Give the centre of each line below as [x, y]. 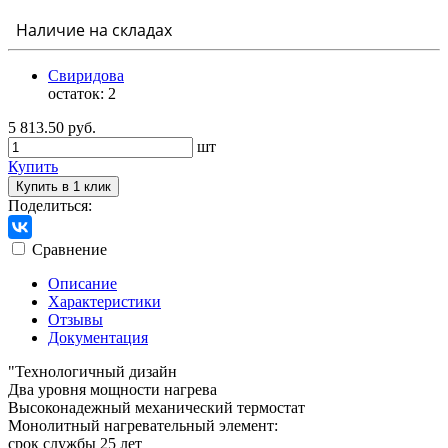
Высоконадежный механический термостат [156, 407]
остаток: [78, 93]
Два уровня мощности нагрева [112, 389]
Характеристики [104, 301]
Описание [82, 283]
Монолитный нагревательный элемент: [143, 425]
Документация [98, 337]
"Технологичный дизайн [92, 371]
